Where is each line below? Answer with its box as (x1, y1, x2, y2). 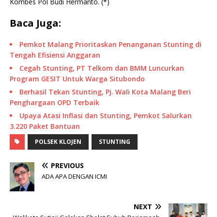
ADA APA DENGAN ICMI (42, 171, 107, 181)
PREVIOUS (51, 160, 84, 170)
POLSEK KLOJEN (35, 137, 81, 146)
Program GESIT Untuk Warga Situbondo (10, 74, 145, 83)
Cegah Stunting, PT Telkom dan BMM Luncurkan (19, 63, 184, 73)
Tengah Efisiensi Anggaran (10, 50, 100, 60)
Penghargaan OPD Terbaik (10, 97, 99, 107)
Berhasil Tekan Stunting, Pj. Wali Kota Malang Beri (19, 87, 191, 96)
